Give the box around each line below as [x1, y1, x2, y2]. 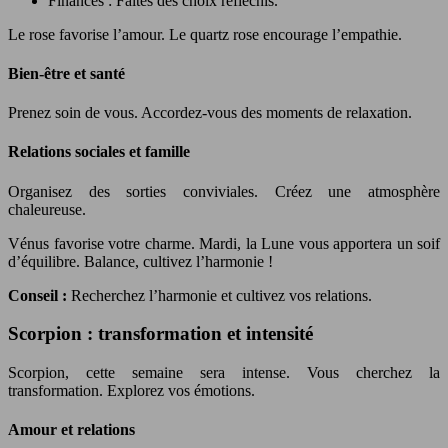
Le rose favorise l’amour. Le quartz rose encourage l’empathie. [8, 25, 402, 43]
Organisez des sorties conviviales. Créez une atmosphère [8, 182, 440, 200]
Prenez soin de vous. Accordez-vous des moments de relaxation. [8, 104, 412, 122]
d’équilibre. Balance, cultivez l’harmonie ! [8, 252, 273, 270]
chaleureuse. [8, 200, 86, 218]
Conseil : [8, 286, 71, 304]
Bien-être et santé [8, 64, 125, 82]
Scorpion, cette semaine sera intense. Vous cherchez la [8, 364, 440, 382]
